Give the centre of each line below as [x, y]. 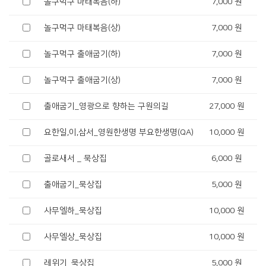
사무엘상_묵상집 [73, 237]
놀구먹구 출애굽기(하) [82, 54]
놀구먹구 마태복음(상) [82, 28]
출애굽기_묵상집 [73, 185]
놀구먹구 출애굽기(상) [82, 80]
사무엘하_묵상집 [73, 211]
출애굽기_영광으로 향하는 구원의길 [106, 106]
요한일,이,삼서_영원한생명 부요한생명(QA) [119, 132]
